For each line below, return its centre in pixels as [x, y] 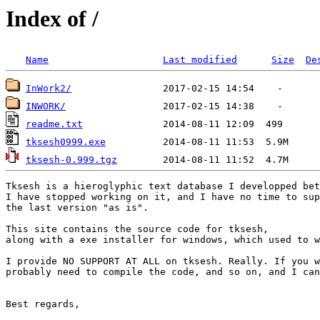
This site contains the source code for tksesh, [140, 229]
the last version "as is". [77, 207]
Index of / [52, 19]
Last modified [200, 60]
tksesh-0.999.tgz [71, 160]
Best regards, [43, 304]
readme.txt [54, 124]
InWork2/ [49, 89]
